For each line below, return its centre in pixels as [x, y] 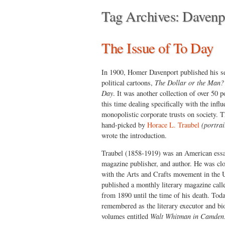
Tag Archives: [142, 16]
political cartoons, [128, 83]
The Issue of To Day [157, 48]
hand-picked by [124, 125]
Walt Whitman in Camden [187, 216]
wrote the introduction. [134, 135]
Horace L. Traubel [173, 125]
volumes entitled [126, 216]
